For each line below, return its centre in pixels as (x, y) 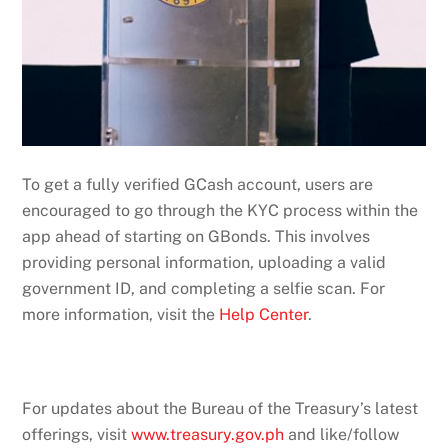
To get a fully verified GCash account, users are (198, 184)
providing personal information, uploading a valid (204, 262)
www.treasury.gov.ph (208, 434)
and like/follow (342, 434)
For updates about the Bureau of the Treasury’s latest (220, 408)
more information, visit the (121, 314)
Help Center (264, 314)
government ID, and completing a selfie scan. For (204, 288)
